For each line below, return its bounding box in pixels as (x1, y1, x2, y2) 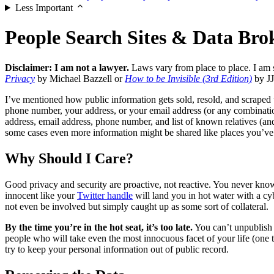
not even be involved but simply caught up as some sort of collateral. (5, 201, 268, 212)
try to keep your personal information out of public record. (5, 243, 229, 254)
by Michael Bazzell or (35, 73, 125, 84)
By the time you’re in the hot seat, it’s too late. (5, 221, 193, 232)
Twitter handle (77, 190, 133, 201)
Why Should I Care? (5, 150, 133, 166)
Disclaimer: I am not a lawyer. (5, 62, 129, 73)
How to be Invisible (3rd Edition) (125, 73, 252, 84)
